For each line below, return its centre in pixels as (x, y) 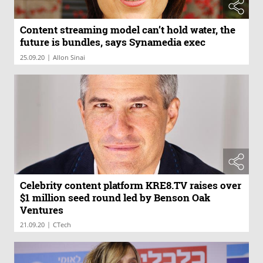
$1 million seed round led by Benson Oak (115, 197)
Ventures (42, 210)
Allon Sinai (69, 57)
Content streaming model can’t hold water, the (128, 30)
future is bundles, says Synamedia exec (113, 42)
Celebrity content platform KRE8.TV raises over (131, 185)
